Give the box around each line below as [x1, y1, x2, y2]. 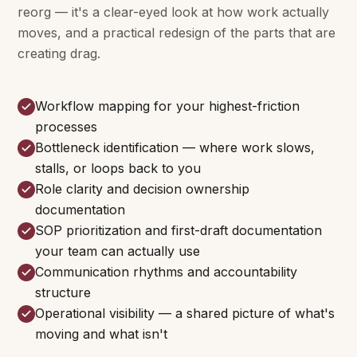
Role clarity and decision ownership [35, 181, 249, 197]
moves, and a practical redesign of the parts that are [18, 25, 335, 41]
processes [35, 119, 97, 135]
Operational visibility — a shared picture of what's [35, 305, 335, 321]
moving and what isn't [35, 326, 167, 342]
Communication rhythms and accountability [35, 264, 297, 280]
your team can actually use [35, 243, 200, 259]
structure [35, 284, 91, 300]
